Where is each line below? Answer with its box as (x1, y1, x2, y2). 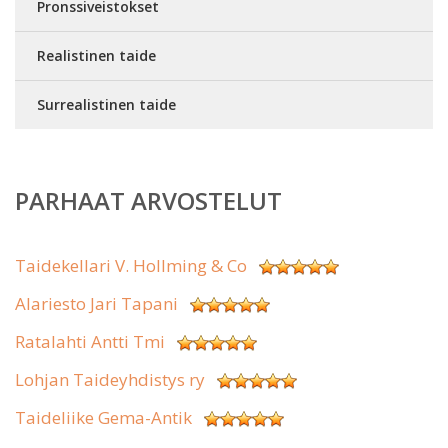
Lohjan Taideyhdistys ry (15, 368, 205, 391)
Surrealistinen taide (37, 95, 176, 114)
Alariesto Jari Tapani (15, 292, 178, 315)
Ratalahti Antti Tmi (15, 330, 165, 353)
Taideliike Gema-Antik (15, 406, 192, 429)
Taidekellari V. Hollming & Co (15, 254, 247, 277)
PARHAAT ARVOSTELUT (15, 184, 282, 217)
